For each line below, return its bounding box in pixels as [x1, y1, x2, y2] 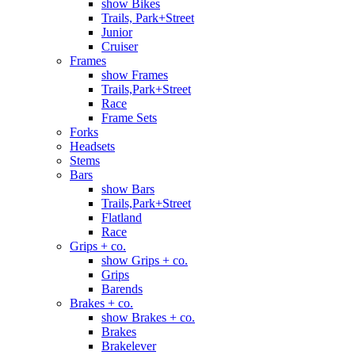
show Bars [101, 182, 155, 197]
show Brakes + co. [101, 311, 195, 325]
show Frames [101, 68, 168, 82]
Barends [101, 282, 143, 296]
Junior [101, 25, 132, 40]
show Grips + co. [101, 254, 188, 268]
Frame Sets [101, 111, 157, 125]
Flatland [101, 211, 142, 225]
